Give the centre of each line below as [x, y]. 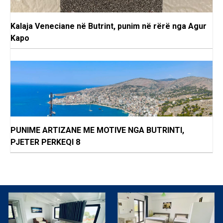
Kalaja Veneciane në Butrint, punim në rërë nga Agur [109, 26]
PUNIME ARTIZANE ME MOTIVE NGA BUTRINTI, [97, 130]
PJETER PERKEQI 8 [45, 142]
